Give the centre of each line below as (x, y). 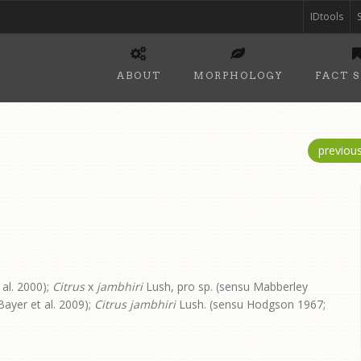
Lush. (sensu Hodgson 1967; (251, 305)
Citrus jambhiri (135, 305)
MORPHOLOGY (238, 75)
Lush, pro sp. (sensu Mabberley (225, 287)
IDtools (327, 17)
